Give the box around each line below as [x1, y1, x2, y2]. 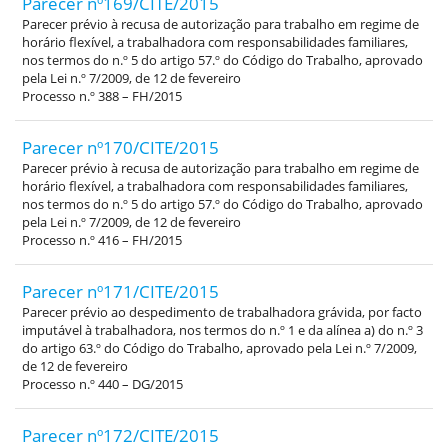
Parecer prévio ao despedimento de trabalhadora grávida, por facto [22, 304, 422, 321]
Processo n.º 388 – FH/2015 [22, 88, 182, 105]
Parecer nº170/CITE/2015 [22, 136, 219, 159]
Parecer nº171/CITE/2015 [22, 280, 219, 303]
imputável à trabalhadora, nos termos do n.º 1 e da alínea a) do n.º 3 [22, 322, 423, 339]
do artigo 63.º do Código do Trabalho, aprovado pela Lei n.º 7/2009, [22, 340, 417, 357]
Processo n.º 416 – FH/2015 [22, 232, 182, 249]
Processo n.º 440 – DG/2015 [22, 376, 183, 393]
